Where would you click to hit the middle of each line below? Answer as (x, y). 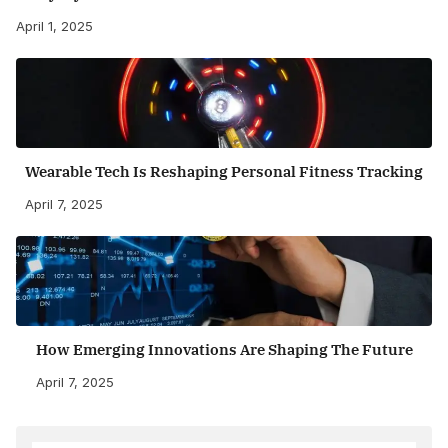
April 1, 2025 (54, 25)
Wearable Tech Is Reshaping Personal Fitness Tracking (224, 171)
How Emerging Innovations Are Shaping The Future (224, 349)
